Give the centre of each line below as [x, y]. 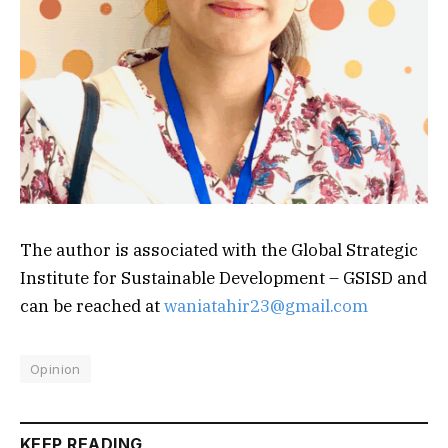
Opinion [55, 368]
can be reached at [92, 305]
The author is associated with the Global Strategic [219, 249]
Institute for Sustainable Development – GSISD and [223, 277]
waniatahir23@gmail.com [266, 305]
